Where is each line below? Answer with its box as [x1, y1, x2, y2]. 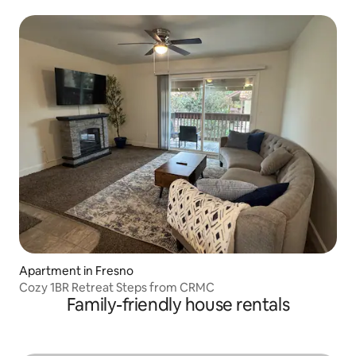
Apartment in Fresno [19, 262, 133, 278]
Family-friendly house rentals [66, 292, 290, 316]
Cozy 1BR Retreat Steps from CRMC [19, 279, 215, 295]
